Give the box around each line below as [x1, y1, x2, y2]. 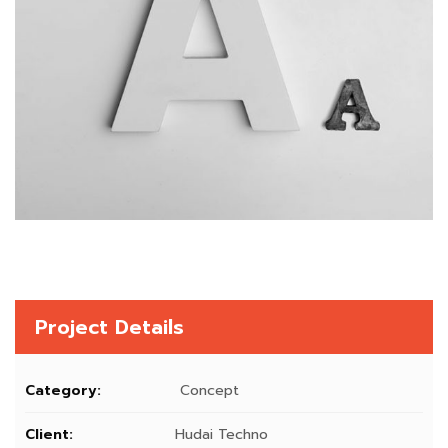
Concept [175, 379, 239, 401]
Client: [25, 423, 73, 445]
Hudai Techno [175, 423, 268, 445]
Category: [25, 379, 101, 401]
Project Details [35, 311, 184, 342]
